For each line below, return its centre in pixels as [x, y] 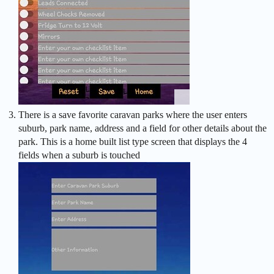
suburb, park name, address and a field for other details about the [143, 128]
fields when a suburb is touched [79, 155]
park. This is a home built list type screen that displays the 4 [133, 142]
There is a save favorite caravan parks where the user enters [133, 115]
